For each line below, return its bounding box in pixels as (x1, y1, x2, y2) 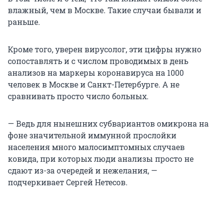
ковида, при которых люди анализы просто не (8, 153, 194, 164)
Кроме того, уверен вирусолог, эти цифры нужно (8, 44, 201, 55)
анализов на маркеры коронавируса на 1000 (8, 67, 184, 78)
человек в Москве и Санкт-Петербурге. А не (8, 79, 179, 90)
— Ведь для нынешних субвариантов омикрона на (8, 118, 209, 129)
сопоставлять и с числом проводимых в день (8, 56, 188, 66)
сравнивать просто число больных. (8, 91, 149, 102)
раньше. (8, 17, 40, 27)
